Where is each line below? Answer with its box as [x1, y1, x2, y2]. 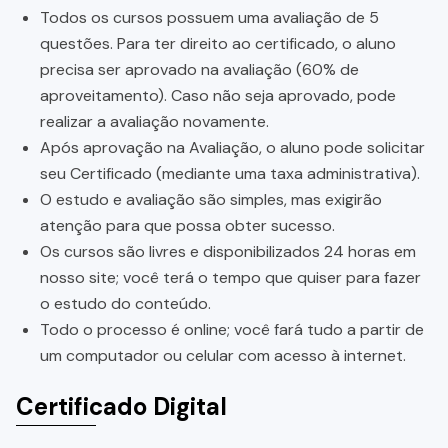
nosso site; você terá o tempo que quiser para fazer [40, 267, 421, 289]
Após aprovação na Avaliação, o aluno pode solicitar [40, 137, 425, 159]
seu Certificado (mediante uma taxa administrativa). [40, 163, 420, 185]
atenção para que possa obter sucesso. [40, 215, 335, 237]
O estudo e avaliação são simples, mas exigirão [40, 189, 382, 211]
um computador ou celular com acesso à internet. [40, 345, 406, 367]
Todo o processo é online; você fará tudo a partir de [40, 319, 424, 341]
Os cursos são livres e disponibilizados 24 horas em [40, 241, 416, 263]
